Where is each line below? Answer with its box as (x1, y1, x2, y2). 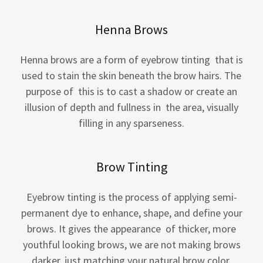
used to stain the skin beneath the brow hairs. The (22, 69, 241, 82)
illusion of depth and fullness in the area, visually (25, 100, 238, 114)
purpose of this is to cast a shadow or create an (26, 85, 237, 98)
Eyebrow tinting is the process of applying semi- (26, 190, 237, 204)
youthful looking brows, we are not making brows (22, 238, 241, 251)
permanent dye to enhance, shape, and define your (21, 206, 242, 220)
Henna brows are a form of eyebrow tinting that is (20, 53, 243, 66)
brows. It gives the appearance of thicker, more (27, 222, 236, 235)
